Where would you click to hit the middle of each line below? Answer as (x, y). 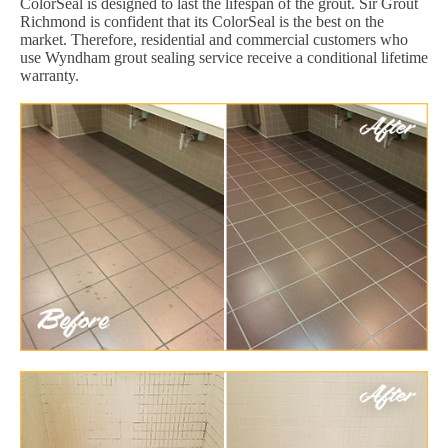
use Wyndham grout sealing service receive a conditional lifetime (224, 58)
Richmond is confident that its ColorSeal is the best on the (202, 22)
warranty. (49, 76)
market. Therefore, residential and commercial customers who (214, 40)
